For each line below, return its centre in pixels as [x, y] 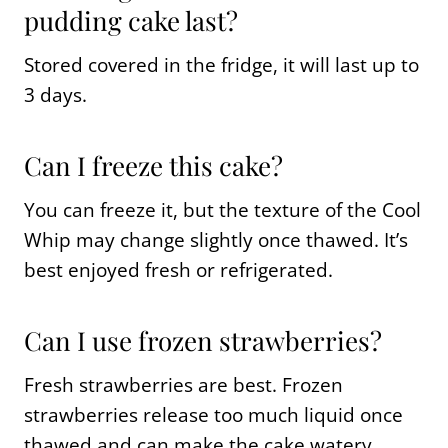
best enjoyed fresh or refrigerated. [178, 269]
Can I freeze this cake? [153, 165]
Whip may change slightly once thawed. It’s [216, 239]
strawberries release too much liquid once [213, 414]
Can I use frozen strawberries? [203, 340]
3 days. [55, 94]
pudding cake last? [131, 20]
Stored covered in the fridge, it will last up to [221, 64]
